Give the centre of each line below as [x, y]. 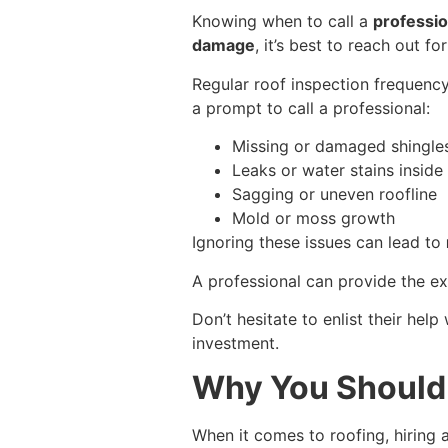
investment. [235, 342]
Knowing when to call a [282, 21]
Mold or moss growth [313, 218]
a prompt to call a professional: [311, 107]
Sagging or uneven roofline [334, 194]
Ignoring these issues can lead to [319, 242]
